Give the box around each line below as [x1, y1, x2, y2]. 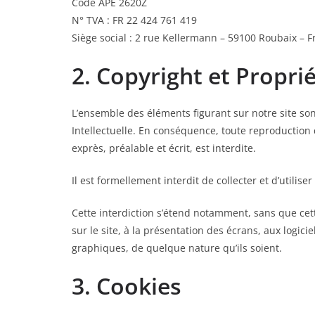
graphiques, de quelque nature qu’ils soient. [72, 241, 282, 255]
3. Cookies [72, 271, 181, 301]
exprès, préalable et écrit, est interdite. [72, 141, 256, 155]
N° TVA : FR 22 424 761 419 [72, 13, 197, 27]
